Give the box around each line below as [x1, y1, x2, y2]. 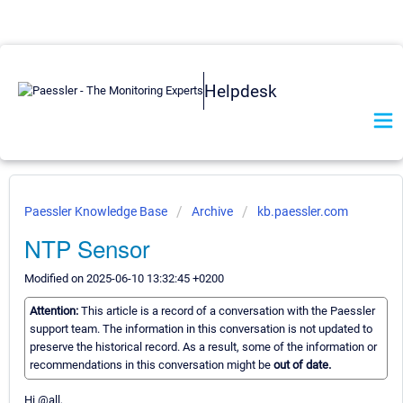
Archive [192, 204, 233, 219]
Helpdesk [204, 80, 277, 102]
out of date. [273, 358, 331, 372]
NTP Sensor [24, 231, 150, 264]
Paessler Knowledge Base [24, 204, 170, 219]
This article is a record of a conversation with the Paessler [81, 304, 375, 318]
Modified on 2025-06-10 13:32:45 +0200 [24, 272, 224, 285]
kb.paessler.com [257, 204, 348, 219]
